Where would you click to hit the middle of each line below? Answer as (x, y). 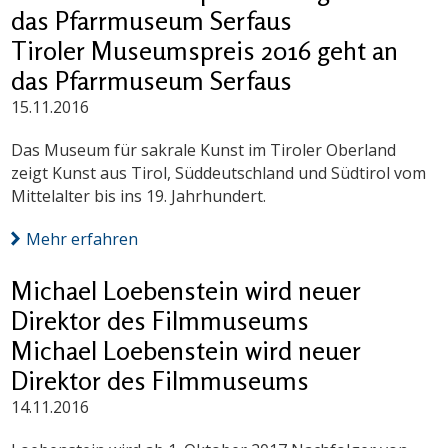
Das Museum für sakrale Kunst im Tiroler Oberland (204, 150)
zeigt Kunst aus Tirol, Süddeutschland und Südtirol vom (219, 173)
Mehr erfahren (82, 239)
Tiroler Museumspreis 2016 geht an (205, 51)
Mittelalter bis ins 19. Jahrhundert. (139, 196)
